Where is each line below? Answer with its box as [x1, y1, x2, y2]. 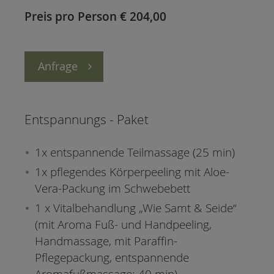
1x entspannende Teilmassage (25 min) [35, 144, 235, 161]
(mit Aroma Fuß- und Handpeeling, [35, 217, 212, 233]
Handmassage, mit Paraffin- [35, 233, 178, 250]
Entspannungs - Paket [24, 110, 149, 128]
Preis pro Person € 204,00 [24, 8, 166, 24]
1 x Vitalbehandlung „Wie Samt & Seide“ [35, 200, 237, 217]
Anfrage [38, 59, 78, 74]
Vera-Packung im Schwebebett [35, 180, 191, 197]
